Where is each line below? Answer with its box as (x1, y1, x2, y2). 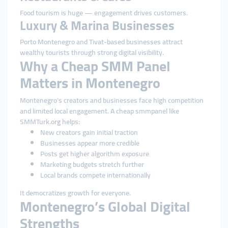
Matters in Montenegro (20, 70, 160, 96)
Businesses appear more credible (40, 136, 139, 150)
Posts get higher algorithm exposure (40, 147, 149, 160)
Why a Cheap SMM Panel (20, 53, 170, 79)
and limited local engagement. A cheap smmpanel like (20, 104, 179, 118)
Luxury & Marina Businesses (20, 14, 175, 37)
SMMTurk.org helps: (20, 115, 80, 128)
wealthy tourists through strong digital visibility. (20, 46, 164, 59)
